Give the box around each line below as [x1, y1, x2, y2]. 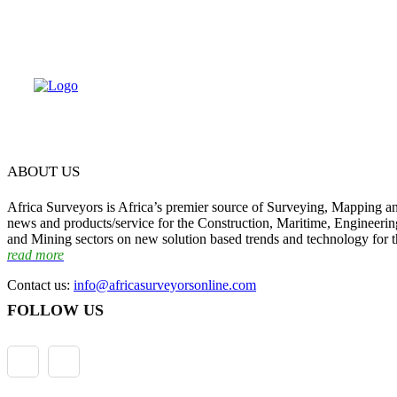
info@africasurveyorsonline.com [74, 277, 256, 293]
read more [7, 247, 64, 263]
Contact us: [7, 277, 74, 293]
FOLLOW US [7, 301, 104, 320]
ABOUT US [7, 163, 80, 181]
